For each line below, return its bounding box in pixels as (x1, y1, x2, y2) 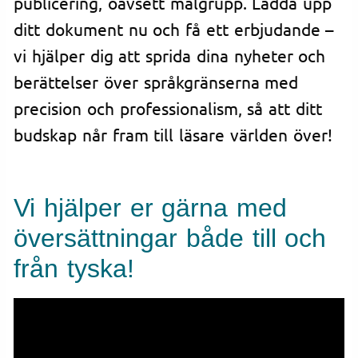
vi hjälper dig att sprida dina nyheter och (14, 44, 326, 66)
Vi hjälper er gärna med (14, 193, 288, 223)
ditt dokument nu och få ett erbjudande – (14, 18, 334, 39)
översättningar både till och (14, 224, 327, 253)
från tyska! (14, 254, 134, 284)
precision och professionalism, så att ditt (14, 97, 322, 118)
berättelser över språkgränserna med (14, 70, 299, 92)
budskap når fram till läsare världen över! (14, 123, 332, 145)
